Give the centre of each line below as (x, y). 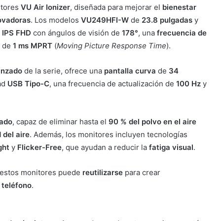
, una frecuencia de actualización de (112, 84)
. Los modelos (55, 20)
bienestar (179, 7)
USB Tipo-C (28, 84)
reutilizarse (102, 173)
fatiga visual (171, 147)
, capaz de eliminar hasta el (60, 122)
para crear (141, 173)
